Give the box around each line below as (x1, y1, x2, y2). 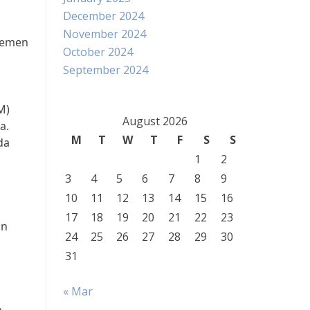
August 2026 (122, 113, 188, 129)
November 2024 (63, 26, 146, 42)
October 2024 (63, 44, 133, 60)
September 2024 (63, 62, 148, 77)
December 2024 (63, 8, 144, 24)
